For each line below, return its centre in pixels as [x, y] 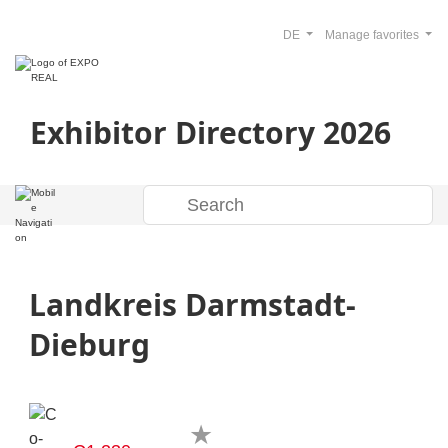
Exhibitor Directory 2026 [210, 132]
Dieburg [89, 344]
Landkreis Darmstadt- [192, 304]
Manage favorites [373, 35]
